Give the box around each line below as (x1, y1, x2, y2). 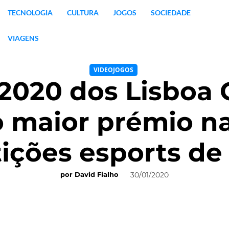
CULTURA (66, 8, 99, 17)
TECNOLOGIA (7, 8, 53, 17)
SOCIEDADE (150, 8, 191, 17)
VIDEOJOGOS (93, 65, 133, 74)
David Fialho (75, 170, 119, 179)
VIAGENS (7, 34, 39, 42)
